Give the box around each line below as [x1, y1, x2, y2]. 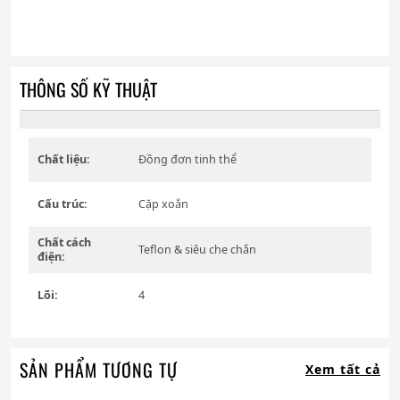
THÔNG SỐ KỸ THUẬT [20, 76, 157, 104]
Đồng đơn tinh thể [138, 152, 237, 168]
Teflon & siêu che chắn [138, 242, 256, 258]
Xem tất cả [305, 361, 380, 379]
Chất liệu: [37, 152, 90, 168]
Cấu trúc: [37, 196, 87, 212]
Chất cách [37, 235, 91, 251]
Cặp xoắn [138, 196, 188, 212]
